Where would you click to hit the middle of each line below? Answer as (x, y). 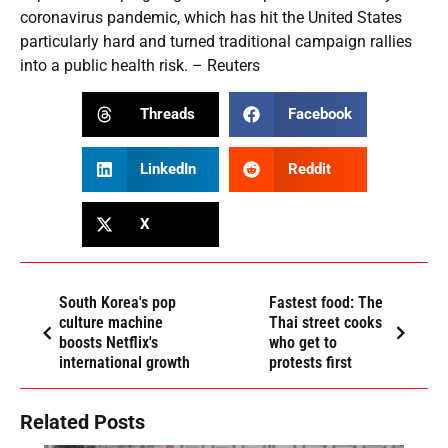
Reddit (309, 169)
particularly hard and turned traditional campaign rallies (216, 41)
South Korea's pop (117, 302)
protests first (310, 362)
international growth (124, 362)
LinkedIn (168, 169)
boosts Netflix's (108, 342)
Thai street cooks (325, 322)
